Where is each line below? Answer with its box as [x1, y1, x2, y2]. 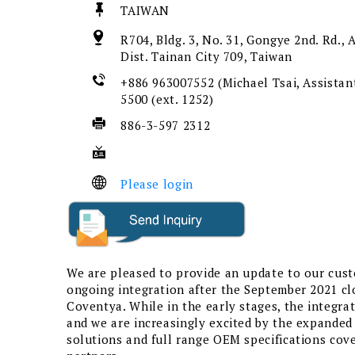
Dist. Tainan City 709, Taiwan [120, 48, 296, 65]
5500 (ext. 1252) [120, 91, 218, 108]
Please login [120, 176, 193, 193]
